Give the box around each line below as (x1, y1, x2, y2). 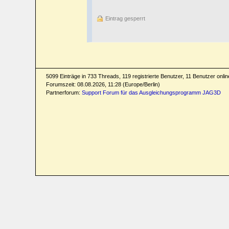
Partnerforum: (45, 89, 82, 96)
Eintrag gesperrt (105, 15, 145, 21)
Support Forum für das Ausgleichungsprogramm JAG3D (81, 89, 221, 96)
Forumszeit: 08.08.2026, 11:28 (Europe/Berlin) (45, 81, 160, 87)
